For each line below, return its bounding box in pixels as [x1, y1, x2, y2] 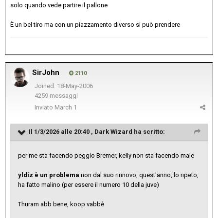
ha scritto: [132, 127, 165, 135]
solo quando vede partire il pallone [10, 1, 108, 9]
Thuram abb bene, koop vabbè [18, 200, 104, 208]
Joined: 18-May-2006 [34, 82, 93, 90]
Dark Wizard [94, 127, 132, 135]
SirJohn [32, 68, 59, 77]
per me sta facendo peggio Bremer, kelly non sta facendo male [18, 151, 194, 159]
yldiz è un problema [18, 171, 81, 179]
